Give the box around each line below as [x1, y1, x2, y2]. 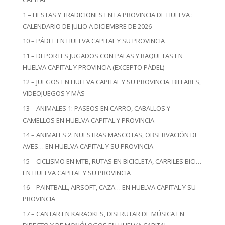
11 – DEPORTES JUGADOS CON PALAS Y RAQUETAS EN [22, 51, 183, 60]
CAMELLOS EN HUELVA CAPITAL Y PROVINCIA [22, 115, 154, 125]
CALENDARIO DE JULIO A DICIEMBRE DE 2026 [22, 21, 152, 31]
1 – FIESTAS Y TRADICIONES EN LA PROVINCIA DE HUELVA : [22, 10, 193, 19]
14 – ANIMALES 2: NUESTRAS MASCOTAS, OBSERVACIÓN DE [22, 130, 198, 139]
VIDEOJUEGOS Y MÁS [22, 89, 85, 98]
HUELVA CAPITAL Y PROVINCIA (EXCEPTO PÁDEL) [22, 62, 164, 72]
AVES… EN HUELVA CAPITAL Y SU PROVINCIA [22, 142, 153, 151]
